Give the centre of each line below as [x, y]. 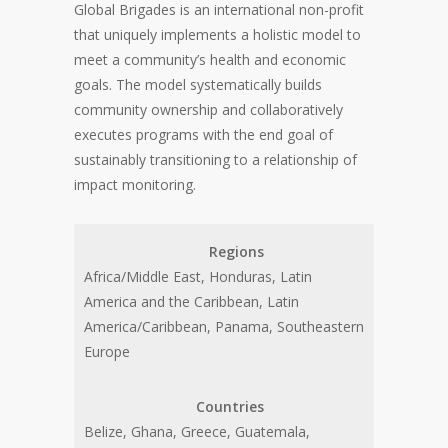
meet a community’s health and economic [210, 59]
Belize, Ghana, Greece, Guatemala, [197, 431]
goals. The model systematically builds [198, 84]
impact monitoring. [135, 184]
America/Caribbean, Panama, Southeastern [224, 326]
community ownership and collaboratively [208, 109]
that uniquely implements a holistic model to [217, 34]
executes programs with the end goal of [203, 134]
